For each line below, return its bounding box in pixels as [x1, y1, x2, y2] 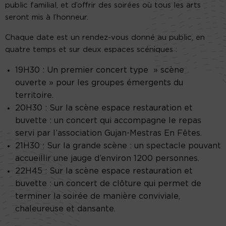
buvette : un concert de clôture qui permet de [15, 179, 201, 188]
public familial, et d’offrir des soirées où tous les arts [5, 1, 201, 9]
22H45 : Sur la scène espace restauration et [15, 166, 193, 175]
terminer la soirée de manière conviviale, [15, 192, 180, 200]
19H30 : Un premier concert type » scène [15, 66, 184, 74]
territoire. [15, 91, 53, 99]
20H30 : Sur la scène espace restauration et [15, 103, 193, 112]
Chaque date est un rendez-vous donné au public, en [5, 33, 205, 41]
